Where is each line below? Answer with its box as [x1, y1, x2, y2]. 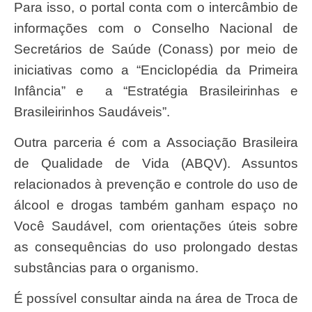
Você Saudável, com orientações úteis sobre [14, 219, 298, 234]
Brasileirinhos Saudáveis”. [14, 104, 170, 119]
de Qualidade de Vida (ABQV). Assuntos [14, 156, 298, 171]
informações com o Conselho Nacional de [14, 20, 298, 36]
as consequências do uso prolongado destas [14, 240, 298, 255]
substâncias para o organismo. [14, 260, 198, 276]
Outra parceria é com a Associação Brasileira [14, 135, 24, 150]
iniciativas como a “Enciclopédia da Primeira [14, 62, 298, 77]
